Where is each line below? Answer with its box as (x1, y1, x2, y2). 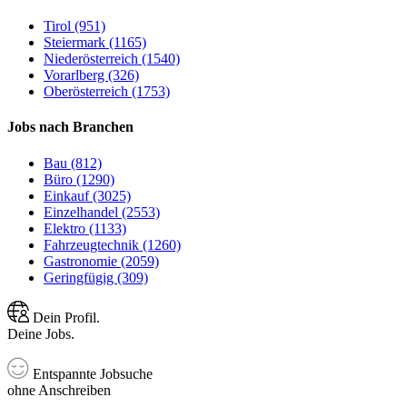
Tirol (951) (44, 18, 105, 35)
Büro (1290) (44, 171, 114, 187)
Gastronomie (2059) (44, 253, 159, 269)
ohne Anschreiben (7, 382, 111, 398)
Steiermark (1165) (44, 35, 146, 51)
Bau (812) (44, 154, 102, 171)
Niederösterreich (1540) (44, 51, 180, 67)
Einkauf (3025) (44, 187, 131, 203)
